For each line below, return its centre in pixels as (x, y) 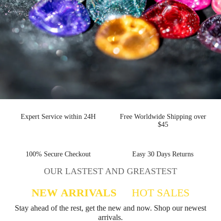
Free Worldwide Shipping (163, 117)
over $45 (163, 125)
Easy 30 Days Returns (163, 154)
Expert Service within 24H (58, 117)
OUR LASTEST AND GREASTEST (110, 171)
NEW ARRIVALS (72, 192)
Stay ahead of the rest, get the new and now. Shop (110, 208)
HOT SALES (163, 192)
